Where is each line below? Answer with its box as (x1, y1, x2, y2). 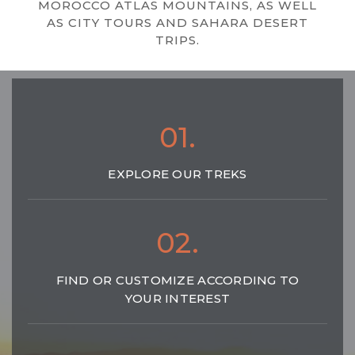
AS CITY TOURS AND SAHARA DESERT (47, 14, 308, 30)
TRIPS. (155, 32, 200, 48)
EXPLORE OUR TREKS (108, 166, 247, 182)
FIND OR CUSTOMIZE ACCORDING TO (55, 272, 300, 288)
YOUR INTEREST (124, 290, 231, 306)
